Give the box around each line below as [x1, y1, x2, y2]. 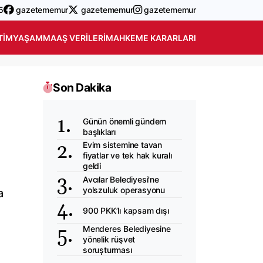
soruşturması [83, 245, 132, 255]
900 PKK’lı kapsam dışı [83, 205, 169, 215]
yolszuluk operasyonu [83, 184, 166, 195]
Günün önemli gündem [83, 116, 167, 126]
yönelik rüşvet [83, 234, 136, 244]
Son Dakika [53, 80, 111, 95]
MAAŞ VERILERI [43, 32, 106, 43]
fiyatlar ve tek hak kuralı [83, 150, 172, 160]
